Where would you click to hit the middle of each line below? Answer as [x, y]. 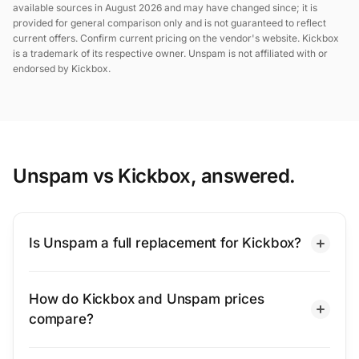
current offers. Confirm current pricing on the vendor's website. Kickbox [176, 38]
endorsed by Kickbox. [62, 69]
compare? [61, 319]
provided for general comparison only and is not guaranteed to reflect [169, 23]
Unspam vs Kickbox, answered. [154, 176]
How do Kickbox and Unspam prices [147, 299]
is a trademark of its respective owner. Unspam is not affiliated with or [170, 53]
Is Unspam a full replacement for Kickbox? [165, 243]
